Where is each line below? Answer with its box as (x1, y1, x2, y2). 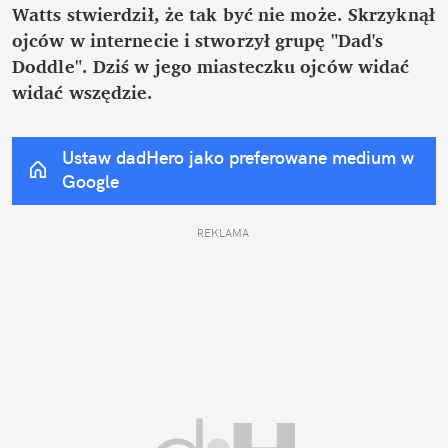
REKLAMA (196, 225, 252, 240)
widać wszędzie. (12, 76, 154, 107)
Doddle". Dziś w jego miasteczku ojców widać (12, 50, 410, 81)
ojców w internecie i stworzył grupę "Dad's (12, 24, 384, 55)
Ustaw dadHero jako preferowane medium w (62, 145, 414, 169)
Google (62, 169, 119, 193)
